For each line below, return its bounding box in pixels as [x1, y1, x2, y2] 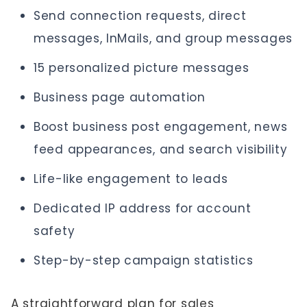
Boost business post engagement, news [34, 118, 288, 135]
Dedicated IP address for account [34, 199, 251, 217]
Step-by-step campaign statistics [34, 251, 254, 269]
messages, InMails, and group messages [34, 29, 293, 47]
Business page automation [34, 88, 206, 106]
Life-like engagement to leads [34, 170, 228, 187]
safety [34, 222, 75, 239]
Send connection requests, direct [34, 7, 247, 24]
